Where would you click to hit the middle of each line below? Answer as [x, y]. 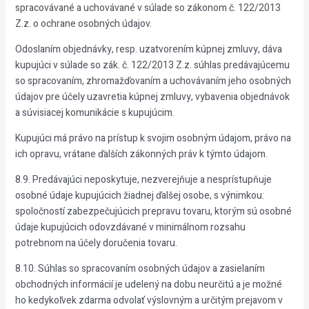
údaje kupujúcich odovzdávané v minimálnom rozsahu [130, 227]
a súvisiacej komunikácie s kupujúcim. [94, 113]
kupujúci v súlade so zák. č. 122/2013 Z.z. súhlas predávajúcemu [152, 65]
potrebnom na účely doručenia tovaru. [96, 243]
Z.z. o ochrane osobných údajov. [83, 24]
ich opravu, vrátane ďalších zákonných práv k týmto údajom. [141, 154]
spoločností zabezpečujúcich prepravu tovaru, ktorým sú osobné [153, 211]
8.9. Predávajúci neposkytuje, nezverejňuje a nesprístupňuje [143, 180]
